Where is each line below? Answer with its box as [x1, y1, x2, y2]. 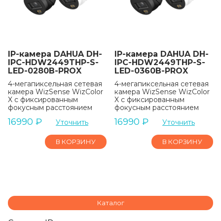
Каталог [97, 199, 124, 207]
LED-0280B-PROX [8, 66, 81, 75]
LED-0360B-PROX [114, 66, 188, 75]
